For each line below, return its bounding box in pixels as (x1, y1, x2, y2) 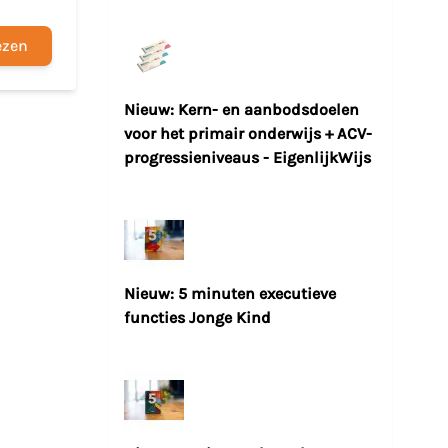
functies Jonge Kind (124, 308, 271, 328)
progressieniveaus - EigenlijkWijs (124, 148, 371, 168)
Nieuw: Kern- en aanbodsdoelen (124, 100, 359, 120)
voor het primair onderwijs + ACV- (124, 124, 372, 144)
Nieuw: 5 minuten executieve (124, 284, 336, 304)
